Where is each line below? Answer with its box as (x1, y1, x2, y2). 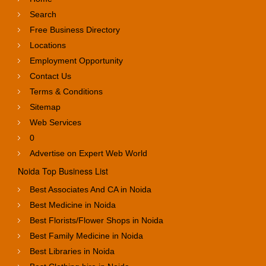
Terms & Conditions (30, 86, 103, 96)
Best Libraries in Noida (30, 246, 115, 256)
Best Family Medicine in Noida (30, 230, 143, 240)
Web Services (30, 117, 81, 127)
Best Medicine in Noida (30, 199, 116, 210)
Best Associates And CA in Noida (30, 184, 151, 194)
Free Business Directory (30, 24, 120, 34)
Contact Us (30, 71, 71, 81)
